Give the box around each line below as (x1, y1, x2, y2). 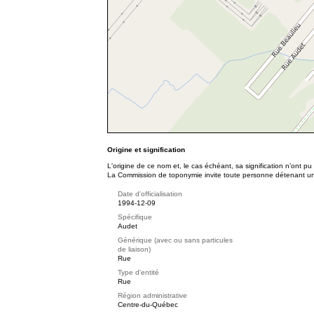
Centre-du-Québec (118, 301, 178, 308)
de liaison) (118, 245, 151, 253)
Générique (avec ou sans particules (118, 236, 233, 244)
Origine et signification (107, 146, 185, 153)
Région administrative (118, 292, 187, 299)
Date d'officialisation (118, 190, 182, 198)
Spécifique (118, 213, 152, 221)
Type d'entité (118, 268, 159, 276)
